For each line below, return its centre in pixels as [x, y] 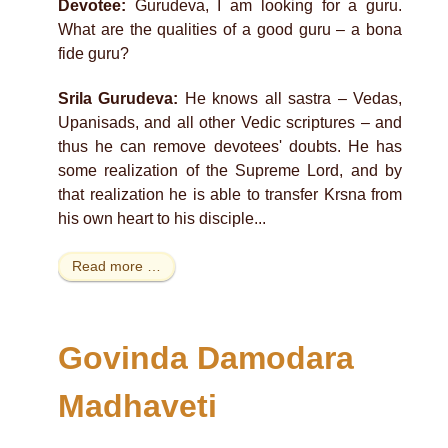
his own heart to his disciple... [162, 218]
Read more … [116, 266]
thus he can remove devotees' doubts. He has [230, 146]
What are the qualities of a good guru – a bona [230, 29]
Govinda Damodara [206, 357]
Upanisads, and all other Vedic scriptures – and [230, 122]
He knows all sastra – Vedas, [290, 98]
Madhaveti [137, 405]
